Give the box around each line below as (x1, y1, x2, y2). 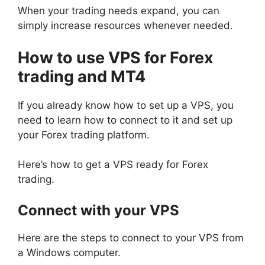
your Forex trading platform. (18, 128, 150, 141)
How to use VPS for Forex (18, 47, 214, 67)
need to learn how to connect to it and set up (18, 114, 232, 126)
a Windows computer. (18, 246, 121, 258)
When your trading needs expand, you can (18, 5, 219, 17)
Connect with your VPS (18, 201, 179, 219)
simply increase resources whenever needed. (18, 20, 233, 31)
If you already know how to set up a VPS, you (18, 99, 234, 111)
